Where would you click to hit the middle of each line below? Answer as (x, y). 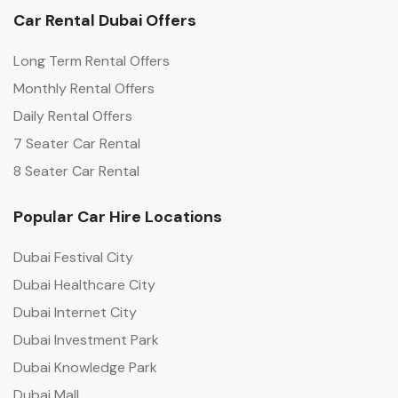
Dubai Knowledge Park (85, 368)
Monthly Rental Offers (84, 89)
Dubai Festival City (73, 258)
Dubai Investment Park (86, 340)
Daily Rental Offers (73, 116)
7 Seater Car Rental (77, 144)
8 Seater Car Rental (76, 171)
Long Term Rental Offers (92, 61)
